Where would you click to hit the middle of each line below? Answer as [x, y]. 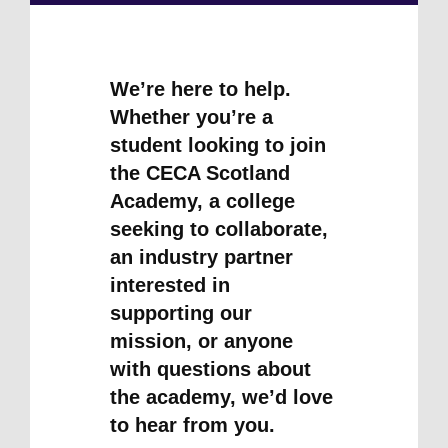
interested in [170, 284]
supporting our [181, 312]
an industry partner [201, 256]
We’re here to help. [200, 88]
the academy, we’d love [221, 396]
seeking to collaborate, [219, 228]
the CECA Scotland [200, 172]
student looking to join [218, 144]
